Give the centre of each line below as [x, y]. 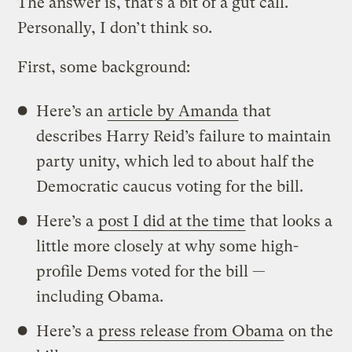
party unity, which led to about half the [176, 161]
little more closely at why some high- [168, 246]
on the [309, 331]
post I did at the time [172, 221]
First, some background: [104, 67]
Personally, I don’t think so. [115, 27]
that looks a [290, 221]
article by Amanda [173, 111]
